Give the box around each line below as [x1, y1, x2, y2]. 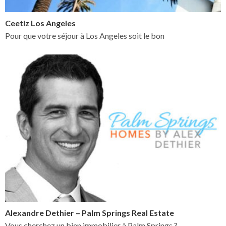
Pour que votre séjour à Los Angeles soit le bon [5, 30, 164, 40]
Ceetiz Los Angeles [5, 18, 76, 28]
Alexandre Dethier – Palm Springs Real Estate [5, 207, 174, 217]
